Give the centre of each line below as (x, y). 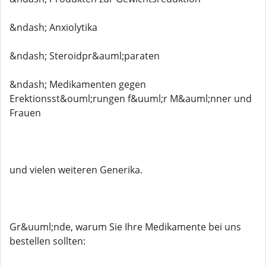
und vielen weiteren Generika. (76, 170)
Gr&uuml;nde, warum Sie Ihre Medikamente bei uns (125, 227)
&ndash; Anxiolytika (53, 27)
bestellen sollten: (47, 241)
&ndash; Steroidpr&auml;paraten (85, 56)
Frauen (25, 113)
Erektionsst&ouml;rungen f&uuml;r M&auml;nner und (131, 99)
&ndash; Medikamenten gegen (78, 84)
